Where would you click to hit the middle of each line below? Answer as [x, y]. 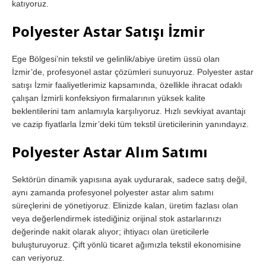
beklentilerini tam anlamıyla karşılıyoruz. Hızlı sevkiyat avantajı [129, 111]
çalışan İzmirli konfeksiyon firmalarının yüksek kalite [109, 98]
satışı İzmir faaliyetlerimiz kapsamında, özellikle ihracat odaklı [127, 85]
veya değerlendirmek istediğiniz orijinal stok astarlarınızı [117, 218]
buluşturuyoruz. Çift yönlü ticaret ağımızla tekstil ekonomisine [126, 244]
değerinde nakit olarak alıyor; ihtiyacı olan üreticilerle [110, 231]
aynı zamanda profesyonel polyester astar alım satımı [113, 192]
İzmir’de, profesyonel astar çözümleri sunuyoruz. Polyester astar [133, 72]
